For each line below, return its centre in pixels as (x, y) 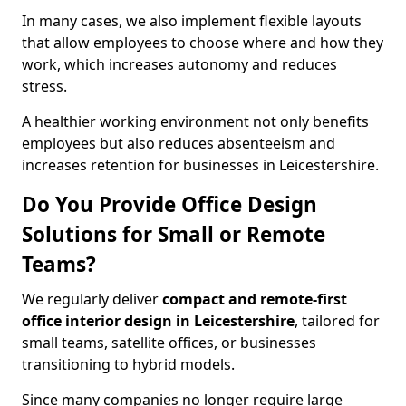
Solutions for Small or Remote (174, 234)
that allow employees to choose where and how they (203, 43)
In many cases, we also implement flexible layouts (192, 21)
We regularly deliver (92, 299)
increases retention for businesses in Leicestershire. (200, 165)
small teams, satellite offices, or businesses (169, 343)
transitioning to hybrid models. (128, 364)
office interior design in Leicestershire (158, 321)
